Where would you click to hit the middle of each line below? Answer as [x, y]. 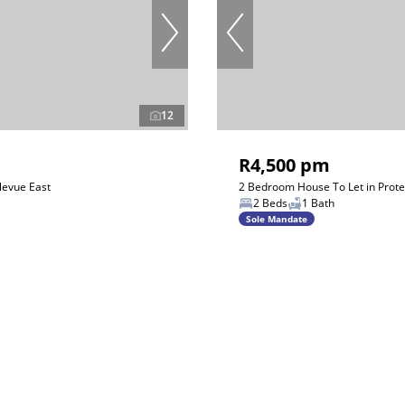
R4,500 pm [284, 165]
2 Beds [270, 203]
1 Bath [318, 203]
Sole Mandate [277, 218]
